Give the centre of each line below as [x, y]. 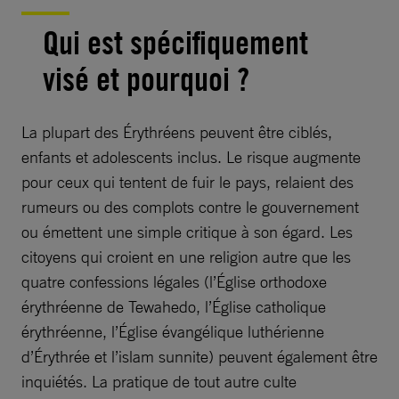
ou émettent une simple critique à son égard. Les [187, 232]
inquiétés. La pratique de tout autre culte [159, 381]
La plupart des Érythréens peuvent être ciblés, [177, 132]
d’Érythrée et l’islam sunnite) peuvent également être [199, 356]
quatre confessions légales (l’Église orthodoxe [174, 281]
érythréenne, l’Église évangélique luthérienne [173, 331]
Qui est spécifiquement [175, 43]
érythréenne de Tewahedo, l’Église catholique [174, 306]
